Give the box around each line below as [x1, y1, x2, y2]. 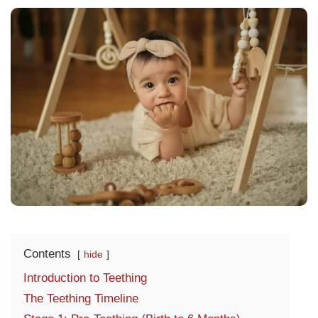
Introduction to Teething [23, 270, 147, 285]
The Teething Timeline [23, 291, 138, 305]
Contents [23, 246, 71, 261]
